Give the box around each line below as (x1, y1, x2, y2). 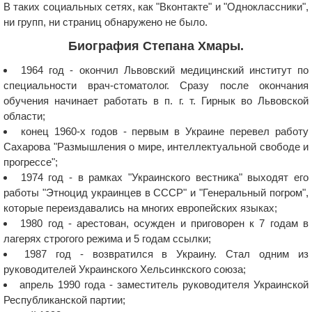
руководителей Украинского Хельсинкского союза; (3, 263, 246, 275)
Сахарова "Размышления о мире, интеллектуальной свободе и (3, 140, 309, 153)
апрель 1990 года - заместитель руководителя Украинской (19, 278, 309, 290)
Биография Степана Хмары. (68, 38, 244, 53)
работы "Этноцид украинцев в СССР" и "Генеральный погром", (3, 186, 309, 198)
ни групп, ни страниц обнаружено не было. (3, 15, 208, 28)
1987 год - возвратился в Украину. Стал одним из (24, 247, 309, 260)
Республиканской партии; (3, 293, 125, 306)
